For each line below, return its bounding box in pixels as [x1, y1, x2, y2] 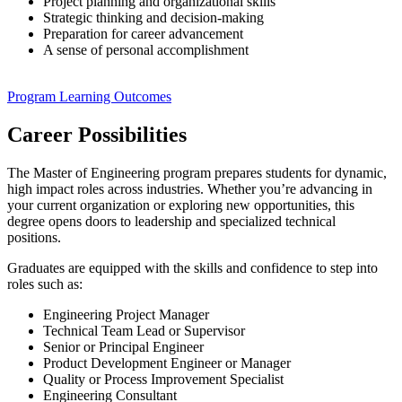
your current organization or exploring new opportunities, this [7, 197, 354, 213]
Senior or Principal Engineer [43, 338, 204, 354]
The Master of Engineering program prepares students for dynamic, [7, 164, 387, 180]
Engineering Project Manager [43, 306, 209, 322]
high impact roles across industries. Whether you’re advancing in [7, 180, 372, 197]
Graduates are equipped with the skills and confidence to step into [7, 259, 378, 275]
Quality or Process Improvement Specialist [43, 371, 284, 387]
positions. [7, 229, 65, 245]
